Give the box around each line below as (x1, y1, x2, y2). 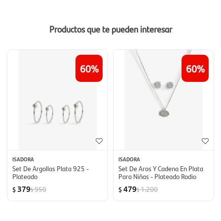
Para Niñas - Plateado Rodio (118, 171, 196, 181)
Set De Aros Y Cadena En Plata (118, 163, 203, 173)
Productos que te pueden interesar (49, 23, 172, 35)
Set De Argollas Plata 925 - (12, 163, 89, 173)
